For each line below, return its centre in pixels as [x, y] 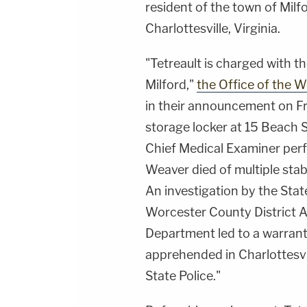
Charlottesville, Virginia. [213, 29]
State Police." [183, 276]
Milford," [171, 85]
